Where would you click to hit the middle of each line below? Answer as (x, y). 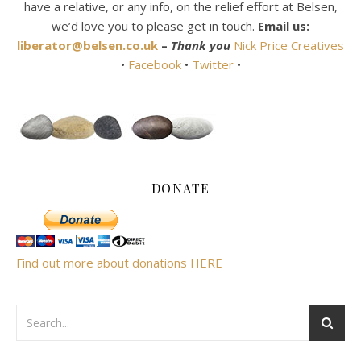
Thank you (201, 46)
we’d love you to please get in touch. (155, 26)
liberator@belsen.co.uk (87, 46)
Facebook (154, 65)
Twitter (214, 65)
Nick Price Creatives (289, 46)
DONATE (180, 189)
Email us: (284, 26)
